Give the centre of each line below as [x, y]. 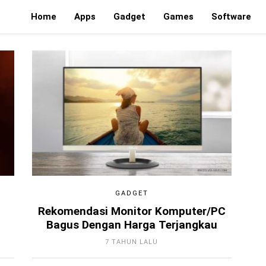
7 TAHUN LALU [132, 242]
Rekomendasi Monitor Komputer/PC [132, 211]
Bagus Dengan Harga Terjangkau [132, 225]
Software [231, 17]
